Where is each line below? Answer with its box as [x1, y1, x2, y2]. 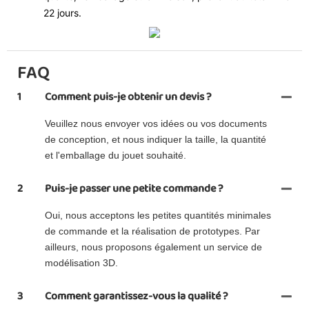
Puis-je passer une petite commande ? [45, 179, 223, 197]
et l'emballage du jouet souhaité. [45, 149, 186, 161]
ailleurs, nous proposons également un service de [45, 241, 262, 252]
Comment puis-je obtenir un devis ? [45, 88, 212, 106]
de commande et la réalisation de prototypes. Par [45, 225, 260, 237]
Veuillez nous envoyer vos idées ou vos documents [45, 117, 267, 129]
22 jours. [43, 7, 81, 19]
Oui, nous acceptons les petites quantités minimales [45, 209, 271, 221]
